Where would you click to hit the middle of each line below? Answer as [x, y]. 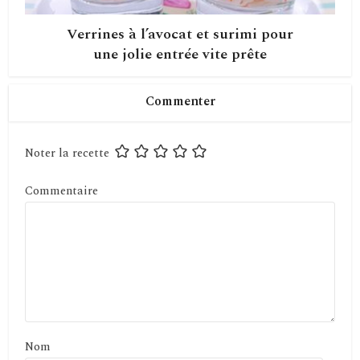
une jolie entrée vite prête [180, 55]
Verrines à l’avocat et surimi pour [180, 35]
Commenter [180, 102]
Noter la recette [67, 153]
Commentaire [62, 191]
